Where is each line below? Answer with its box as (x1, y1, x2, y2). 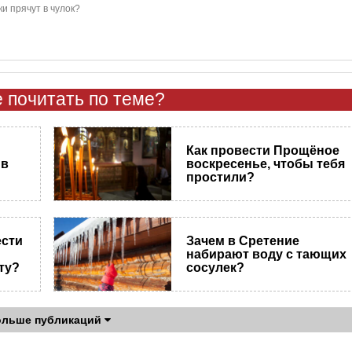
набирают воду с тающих (186, 247, 347, 262)
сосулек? (186, 261, 245, 275)
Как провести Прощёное (186, 144, 340, 158)
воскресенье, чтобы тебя (186, 157, 346, 171)
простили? (186, 170, 255, 185)
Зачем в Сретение (186, 234, 300, 248)
